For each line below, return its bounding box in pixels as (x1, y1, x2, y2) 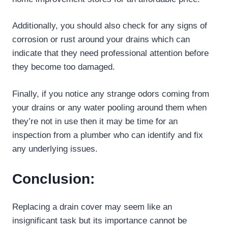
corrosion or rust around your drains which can (12, 35, 190, 45)
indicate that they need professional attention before (12, 48, 209, 59)
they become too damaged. (12, 62, 115, 72)
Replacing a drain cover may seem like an (12, 202, 172, 212)
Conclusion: (12, 171, 95, 187)
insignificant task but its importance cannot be (12, 216, 187, 226)
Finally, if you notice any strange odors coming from (12, 89, 209, 99)
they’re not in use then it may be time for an (12, 116, 178, 126)
